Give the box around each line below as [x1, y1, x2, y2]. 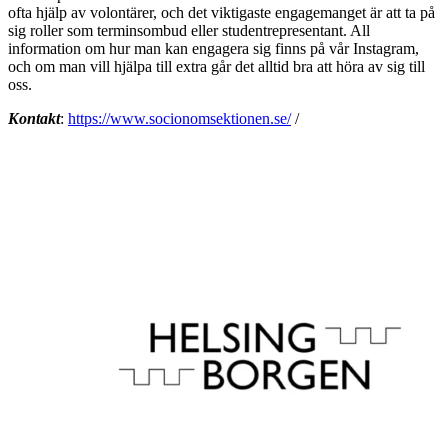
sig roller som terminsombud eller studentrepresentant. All [8, 21, 370, 39]
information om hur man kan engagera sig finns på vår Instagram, [8, 39, 419, 57]
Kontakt [8, 109, 60, 127]
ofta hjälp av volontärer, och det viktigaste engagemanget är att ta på [8, 3, 435, 21]
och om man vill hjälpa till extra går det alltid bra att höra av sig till [8, 57, 425, 75]
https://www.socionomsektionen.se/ [68, 109, 291, 127]
